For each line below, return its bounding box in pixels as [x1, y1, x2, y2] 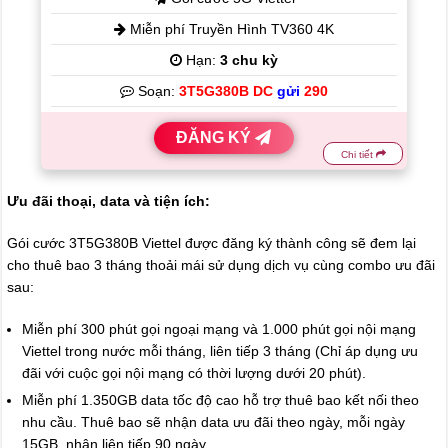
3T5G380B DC [178, 83, 277, 100]
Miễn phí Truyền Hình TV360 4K [125, 21, 334, 38]
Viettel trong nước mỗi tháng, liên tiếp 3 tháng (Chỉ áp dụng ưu [22, 343, 419, 360]
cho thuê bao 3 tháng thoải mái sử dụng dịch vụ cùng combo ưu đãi [7, 257, 436, 274]
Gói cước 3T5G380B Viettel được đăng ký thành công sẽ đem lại [7, 235, 417, 252]
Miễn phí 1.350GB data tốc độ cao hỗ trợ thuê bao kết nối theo [22, 392, 420, 409]
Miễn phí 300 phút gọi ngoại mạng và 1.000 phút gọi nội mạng [22, 321, 417, 338]
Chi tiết [340, 149, 376, 161]
